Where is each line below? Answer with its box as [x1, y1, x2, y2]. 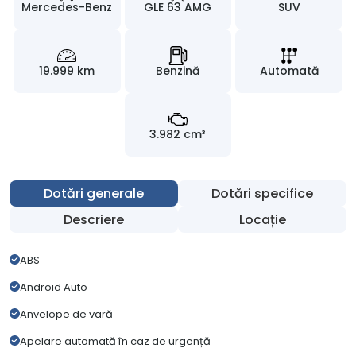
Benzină [156, 63, 200, 79]
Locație [238, 211, 286, 230]
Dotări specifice [211, 184, 313, 203]
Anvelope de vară [20, 307, 113, 323]
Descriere [64, 211, 124, 230]
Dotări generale [44, 184, 144, 203]
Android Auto [20, 280, 87, 296]
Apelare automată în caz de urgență [20, 334, 211, 350]
